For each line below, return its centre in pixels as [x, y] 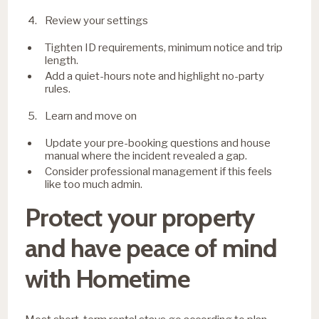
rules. [58, 89]
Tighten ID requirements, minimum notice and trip [164, 47]
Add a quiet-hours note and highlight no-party [155, 76]
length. [62, 60]
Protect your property [140, 217]
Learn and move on [91, 116]
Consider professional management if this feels [159, 171]
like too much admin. [94, 184]
